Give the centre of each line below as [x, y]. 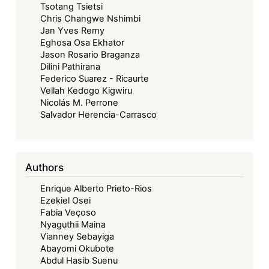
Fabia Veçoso [68, 212]
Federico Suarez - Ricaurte [95, 79]
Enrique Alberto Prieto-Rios [96, 188]
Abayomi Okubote [77, 248]
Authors [45, 168]
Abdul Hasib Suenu [79, 260]
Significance [102, 17]
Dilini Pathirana [71, 67]
